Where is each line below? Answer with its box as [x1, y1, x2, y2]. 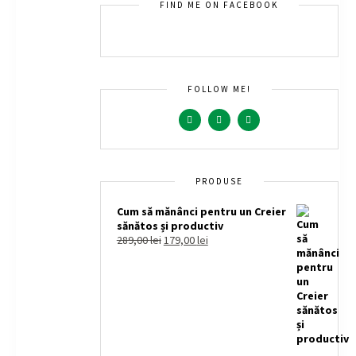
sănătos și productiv [116, 218, 223, 233]
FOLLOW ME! [187, 83, 251, 95]
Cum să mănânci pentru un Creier [116, 203, 286, 219]
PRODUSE [195, 175, 243, 187]
